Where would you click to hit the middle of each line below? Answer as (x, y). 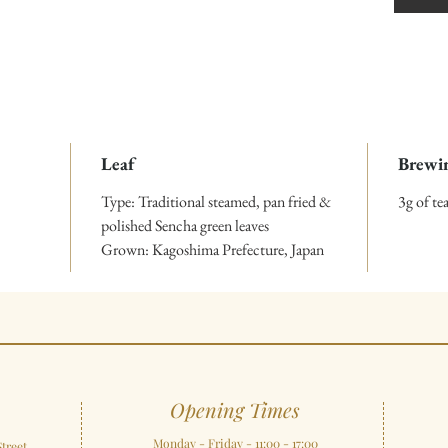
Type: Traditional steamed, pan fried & (216, 202)
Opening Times (235, 410)
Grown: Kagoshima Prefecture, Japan (212, 250)
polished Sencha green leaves (185, 226)
